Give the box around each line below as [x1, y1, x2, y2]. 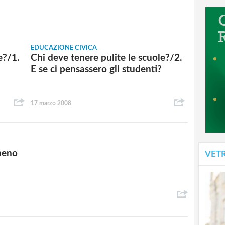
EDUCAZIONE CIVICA [31, 45, 97, 52]
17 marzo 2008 [31, 100, 72, 106]
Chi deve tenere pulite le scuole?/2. [31, 53, 183, 63]
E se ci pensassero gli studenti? [31, 65, 162, 75]
